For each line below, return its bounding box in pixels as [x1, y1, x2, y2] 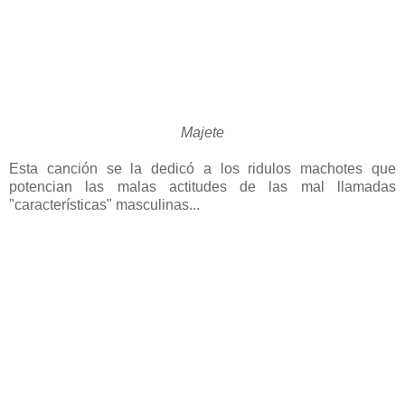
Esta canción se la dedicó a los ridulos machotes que [9, 160, 396, 176]
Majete [181, 124, 224, 140]
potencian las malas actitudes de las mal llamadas [9, 178, 396, 194]
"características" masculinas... [9, 196, 200, 212]
